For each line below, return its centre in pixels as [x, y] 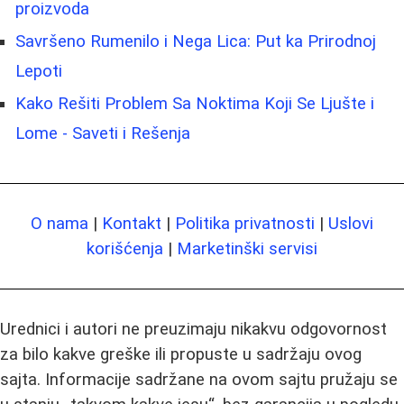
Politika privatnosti [245, 223]
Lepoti [39, 71]
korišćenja [125, 248]
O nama [60, 223]
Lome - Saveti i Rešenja [103, 133]
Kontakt [132, 223]
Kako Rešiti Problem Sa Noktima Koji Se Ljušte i [195, 103]
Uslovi [351, 223]
